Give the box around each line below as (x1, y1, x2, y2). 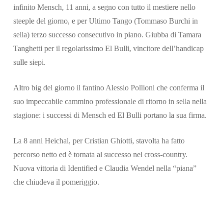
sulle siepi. (13, 58, 46, 66)
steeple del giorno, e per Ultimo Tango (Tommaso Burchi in (13, 17, 198, 25)
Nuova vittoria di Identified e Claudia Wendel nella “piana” (13, 164, 196, 172)
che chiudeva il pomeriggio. (13, 178, 99, 186)
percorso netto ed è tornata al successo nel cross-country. (13, 150, 188, 159)
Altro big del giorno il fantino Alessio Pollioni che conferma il (13, 83, 204, 92)
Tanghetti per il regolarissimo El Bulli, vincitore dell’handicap (13, 44, 204, 53)
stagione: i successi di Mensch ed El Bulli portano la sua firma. (13, 111, 207, 119)
